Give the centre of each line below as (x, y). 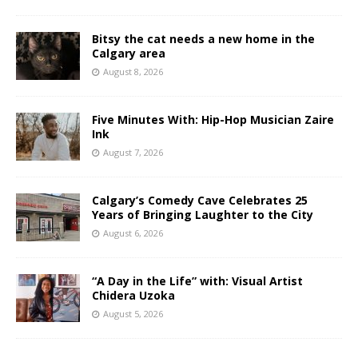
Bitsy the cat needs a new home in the (203, 38)
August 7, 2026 (133, 152)
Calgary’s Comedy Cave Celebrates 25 (200, 200)
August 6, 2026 (133, 233)
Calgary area (129, 53)
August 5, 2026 (133, 313)
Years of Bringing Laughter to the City (203, 214)
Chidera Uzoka (133, 295)
